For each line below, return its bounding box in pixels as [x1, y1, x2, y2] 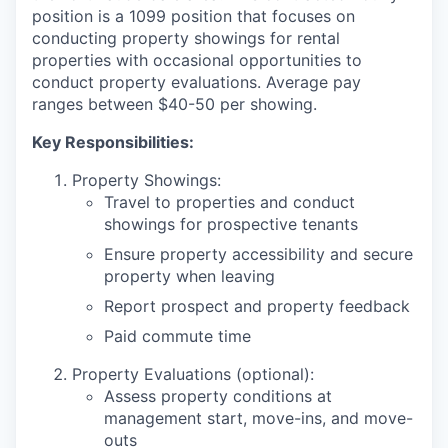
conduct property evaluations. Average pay [32, 72, 361, 92]
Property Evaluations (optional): [72, 364, 314, 384]
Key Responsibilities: [32, 132, 194, 152]
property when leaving [104, 266, 275, 286]
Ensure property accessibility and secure [104, 244, 413, 264]
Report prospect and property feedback [104, 296, 410, 316]
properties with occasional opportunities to [32, 50, 362, 70]
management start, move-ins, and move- [104, 408, 413, 428]
